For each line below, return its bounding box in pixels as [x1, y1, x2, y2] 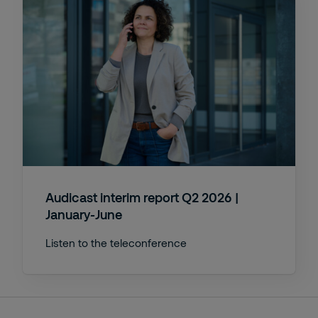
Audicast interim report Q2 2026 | [45, 189, 238, 205]
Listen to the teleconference [45, 236, 187, 249]
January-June [45, 206, 122, 222]
